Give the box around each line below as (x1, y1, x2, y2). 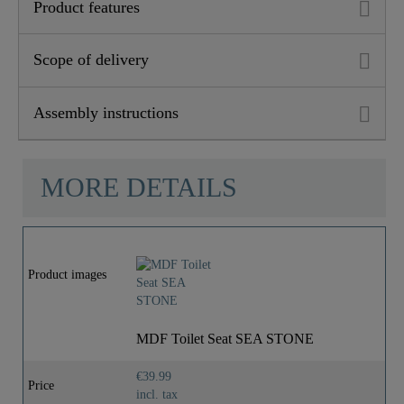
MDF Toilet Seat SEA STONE (136, 330, 314, 346)
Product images (28, 267, 106, 281)
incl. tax (136, 387, 178, 401)
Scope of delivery (33, 50, 149, 69)
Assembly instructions (33, 103, 179, 122)
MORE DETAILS (41, 171, 237, 203)
